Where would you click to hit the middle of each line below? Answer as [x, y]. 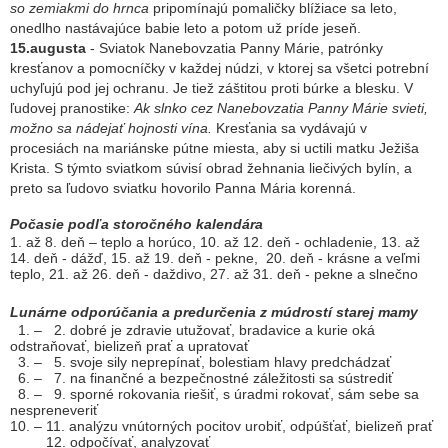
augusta [58, 48]
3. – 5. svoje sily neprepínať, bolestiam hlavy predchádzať [200, 362]
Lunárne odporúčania [84, 312]
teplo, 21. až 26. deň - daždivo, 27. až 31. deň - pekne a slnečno [214, 274]
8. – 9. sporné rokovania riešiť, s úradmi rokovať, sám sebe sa [214, 394]
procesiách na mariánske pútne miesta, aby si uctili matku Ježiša [214, 148]
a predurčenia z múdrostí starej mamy [290, 312]
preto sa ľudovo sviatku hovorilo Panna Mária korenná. [183, 188]
